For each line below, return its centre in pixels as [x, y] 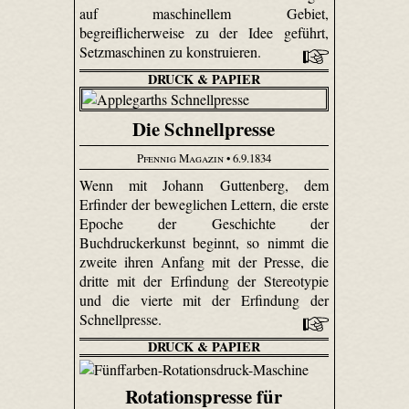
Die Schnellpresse [204, 129]
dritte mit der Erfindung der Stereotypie [204, 281]
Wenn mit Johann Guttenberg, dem [204, 185]
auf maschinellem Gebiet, [204, 13]
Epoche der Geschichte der [204, 224]
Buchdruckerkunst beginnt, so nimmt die [204, 243]
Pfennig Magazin [180, 157]
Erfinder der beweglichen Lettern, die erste [204, 204]
